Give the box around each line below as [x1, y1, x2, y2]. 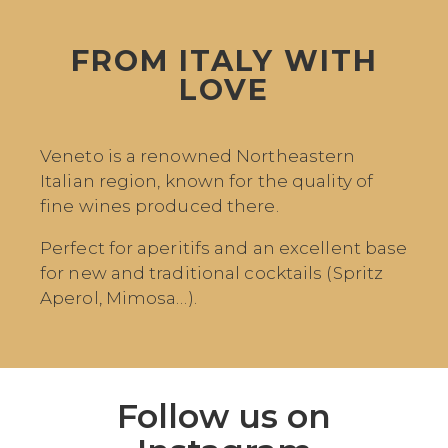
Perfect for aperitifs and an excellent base [40, 237, 408, 258]
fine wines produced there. [40, 195, 279, 216]
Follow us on [117, 395, 331, 436]
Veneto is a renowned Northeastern [40, 145, 356, 166]
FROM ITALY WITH [70, 42, 378, 78]
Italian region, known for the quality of [40, 170, 374, 191]
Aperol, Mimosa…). [40, 287, 197, 308]
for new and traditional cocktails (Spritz [40, 262, 384, 283]
